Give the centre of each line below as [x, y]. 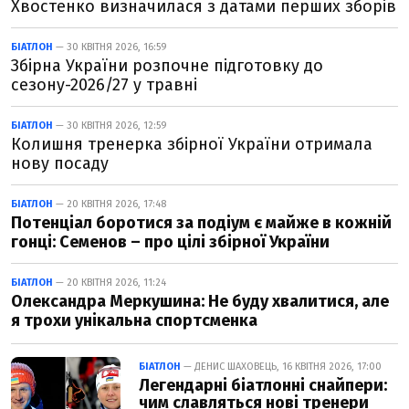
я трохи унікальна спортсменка [134, 320]
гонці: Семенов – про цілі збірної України [170, 242]
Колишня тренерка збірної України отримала [192, 144]
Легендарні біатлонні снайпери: [263, 385]
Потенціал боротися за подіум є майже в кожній [201, 223]
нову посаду [60, 163]
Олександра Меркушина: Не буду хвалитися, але [200, 301]
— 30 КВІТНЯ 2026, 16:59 [110, 47]
